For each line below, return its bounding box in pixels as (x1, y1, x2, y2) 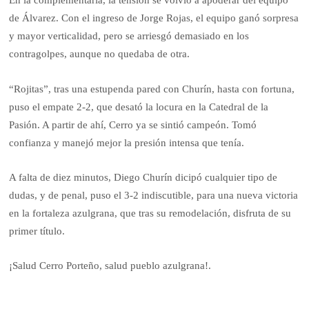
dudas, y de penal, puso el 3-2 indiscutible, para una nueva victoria (9, 189, 299, 201)
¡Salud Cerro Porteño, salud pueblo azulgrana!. (9, 260, 212, 272)
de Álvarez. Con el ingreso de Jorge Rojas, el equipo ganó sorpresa (9, 12, 299, 24)
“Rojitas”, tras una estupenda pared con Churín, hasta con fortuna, (9, 83, 295, 94)
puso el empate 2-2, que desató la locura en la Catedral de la (9, 101, 269, 112)
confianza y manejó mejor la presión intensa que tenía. (9, 137, 245, 148)
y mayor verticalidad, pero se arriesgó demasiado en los (9, 30, 250, 42)
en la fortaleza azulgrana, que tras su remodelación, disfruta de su (9, 207, 292, 219)
